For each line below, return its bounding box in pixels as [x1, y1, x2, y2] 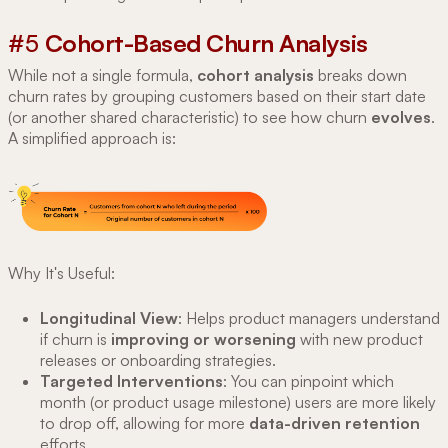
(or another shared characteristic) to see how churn [8, 106, 371, 127]
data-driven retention [249, 412, 420, 433]
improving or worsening [111, 328, 296, 349]
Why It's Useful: [8, 262, 115, 283]
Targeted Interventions [40, 370, 223, 391]
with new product [296, 328, 423, 349]
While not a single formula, [8, 64, 197, 85]
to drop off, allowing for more [40, 412, 249, 433]
